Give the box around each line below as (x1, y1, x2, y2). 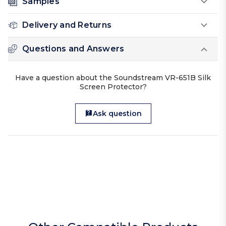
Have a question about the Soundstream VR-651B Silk (15, 73, 211, 83)
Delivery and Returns (22, 20, 111, 30)
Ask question (92, 109, 142, 119)
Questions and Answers (22, 44, 125, 54)
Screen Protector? (79, 82, 147, 92)
